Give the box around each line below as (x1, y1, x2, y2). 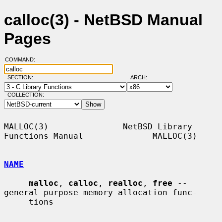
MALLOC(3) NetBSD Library (4, 121, 192, 131)
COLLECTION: (7, 92, 44, 98)
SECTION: (7, 74, 38, 81)
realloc (108, 178, 143, 188)
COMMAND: (4, 56, 41, 63)
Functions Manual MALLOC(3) (4, 131, 197, 141)
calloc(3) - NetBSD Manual (4, 11, 203, 29)
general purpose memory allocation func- (4, 187, 197, 197)
